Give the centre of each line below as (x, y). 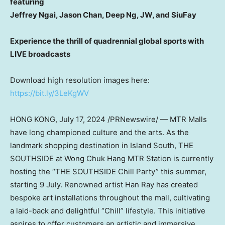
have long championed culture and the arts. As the (99, 132)
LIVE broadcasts (40, 54)
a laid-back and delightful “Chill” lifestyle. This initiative (108, 210)
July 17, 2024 (82, 119)
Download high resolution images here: (80, 80)
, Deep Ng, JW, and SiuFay (149, 15)
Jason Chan (81, 15)
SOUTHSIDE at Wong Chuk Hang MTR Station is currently (112, 158)
